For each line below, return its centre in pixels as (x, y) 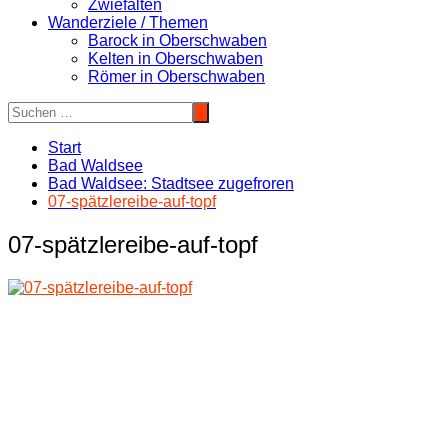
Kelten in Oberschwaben (175, 58)
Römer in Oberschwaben (176, 76)
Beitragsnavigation (104, 325)
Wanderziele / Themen (128, 22)
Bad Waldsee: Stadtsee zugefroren (171, 183)
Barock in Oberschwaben (177, 40)
